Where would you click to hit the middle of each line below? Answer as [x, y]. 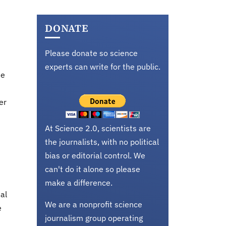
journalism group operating [94, 218]
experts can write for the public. [103, 67]
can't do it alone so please [93, 169]
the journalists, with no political [102, 142]
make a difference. [79, 183]
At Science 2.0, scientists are [98, 128]
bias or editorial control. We [95, 155]
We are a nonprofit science [94, 204]
